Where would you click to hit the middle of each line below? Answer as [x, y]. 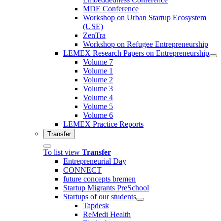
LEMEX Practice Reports [103, 124]
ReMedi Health [107, 214]
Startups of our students [100, 196]
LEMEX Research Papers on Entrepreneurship [136, 53]
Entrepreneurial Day [95, 161]
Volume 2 [98, 79]
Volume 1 [98, 71]
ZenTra [94, 35]
